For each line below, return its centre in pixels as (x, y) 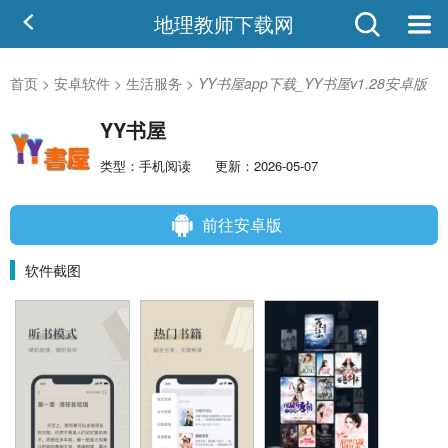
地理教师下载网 (224, 23)
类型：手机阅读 (145, 166)
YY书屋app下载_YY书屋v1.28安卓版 (312, 83)
